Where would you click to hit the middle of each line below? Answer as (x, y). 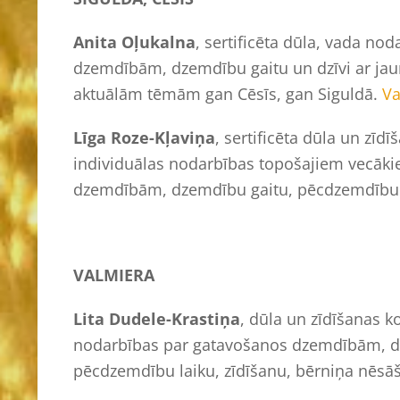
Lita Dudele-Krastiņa (157, 318)
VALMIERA (114, 275)
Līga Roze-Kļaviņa (144, 137)
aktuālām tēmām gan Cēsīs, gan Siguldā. (228, 93)
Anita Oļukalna (134, 42)
